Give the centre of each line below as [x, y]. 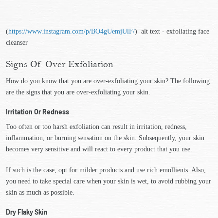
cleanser [17, 43]
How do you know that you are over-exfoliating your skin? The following [108, 81]
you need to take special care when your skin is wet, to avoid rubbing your [109, 181]
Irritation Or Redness [37, 112]
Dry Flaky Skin [27, 212]
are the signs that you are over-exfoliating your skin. [78, 92]
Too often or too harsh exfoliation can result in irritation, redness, [96, 127]
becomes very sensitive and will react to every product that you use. [100, 149]
